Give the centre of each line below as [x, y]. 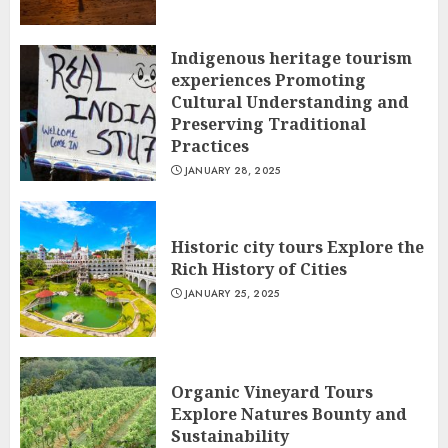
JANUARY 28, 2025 [232, 170]
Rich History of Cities [259, 269]
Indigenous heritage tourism [291, 58]
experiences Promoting [268, 80]
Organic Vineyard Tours [272, 392]
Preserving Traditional [268, 124]
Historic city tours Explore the [297, 247]
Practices [210, 146]
